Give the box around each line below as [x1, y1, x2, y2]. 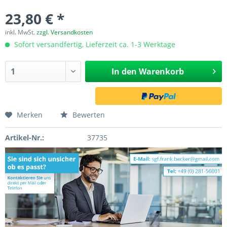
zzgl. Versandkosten [36, 28, 93, 36]
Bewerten [70, 110, 105, 120]
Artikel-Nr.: [5, 133, 44, 142]
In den [111, 66, 137, 77]
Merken [17, 110, 43, 120]
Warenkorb [138, 66, 184, 77]
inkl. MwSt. [5, 28, 36, 36]
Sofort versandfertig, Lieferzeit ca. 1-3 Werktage [12, 40, 175, 49]
